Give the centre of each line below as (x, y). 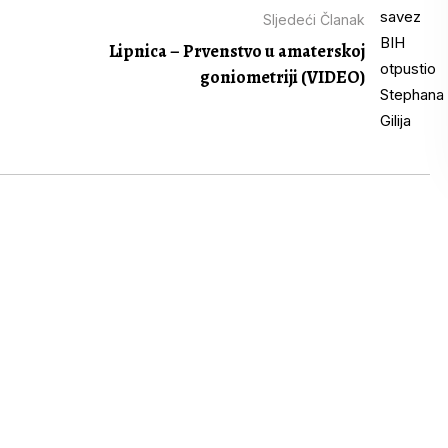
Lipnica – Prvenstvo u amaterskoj (237, 50)
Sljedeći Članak (314, 19)
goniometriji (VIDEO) (283, 76)
